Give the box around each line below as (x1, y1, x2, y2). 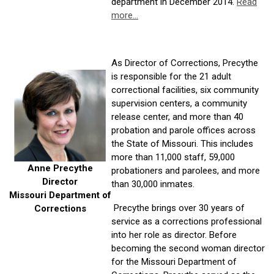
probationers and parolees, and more (111, 165, 260, 176)
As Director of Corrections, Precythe (111, 57, 258, 68)
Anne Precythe (27, 163, 93, 174)
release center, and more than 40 (111, 111, 243, 122)
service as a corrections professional (111, 216, 262, 227)
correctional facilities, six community (111, 84, 259, 95)
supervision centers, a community (111, 98, 247, 109)
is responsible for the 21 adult (111, 71, 231, 82)
